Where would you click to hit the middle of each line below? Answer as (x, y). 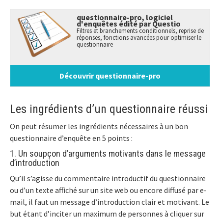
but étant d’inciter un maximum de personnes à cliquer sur (107, 214)
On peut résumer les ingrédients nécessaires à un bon (99, 126)
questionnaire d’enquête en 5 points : (71, 138)
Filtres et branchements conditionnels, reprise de (140, 30)
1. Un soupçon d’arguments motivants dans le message (108, 154)
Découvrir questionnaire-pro (110, 76)
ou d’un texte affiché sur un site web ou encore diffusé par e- (108, 190)
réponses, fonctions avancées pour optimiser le (139, 37)
